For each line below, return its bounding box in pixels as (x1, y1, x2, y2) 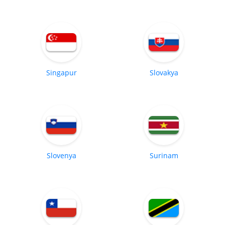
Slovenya (46, 150, 76, 160)
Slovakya (149, 67, 178, 77)
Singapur (46, 67, 77, 77)
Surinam (149, 150, 178, 160)
